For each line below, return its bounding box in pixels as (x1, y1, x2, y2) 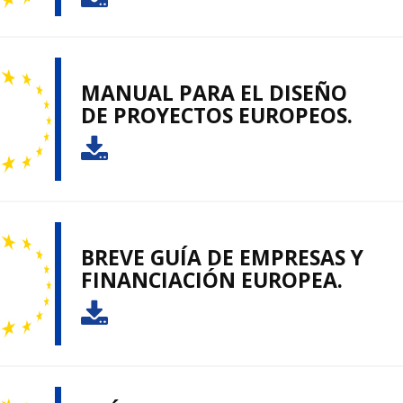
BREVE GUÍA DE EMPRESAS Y (81, 243, 363, 273)
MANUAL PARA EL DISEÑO (81, 78, 347, 108)
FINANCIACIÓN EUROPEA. (81, 265, 343, 295)
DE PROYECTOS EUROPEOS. (81, 101, 353, 130)
